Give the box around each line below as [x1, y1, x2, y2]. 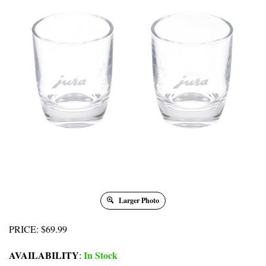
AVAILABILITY [9, 248, 79, 262]
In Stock [81, 248, 118, 262]
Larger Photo [117, 195, 159, 206]
